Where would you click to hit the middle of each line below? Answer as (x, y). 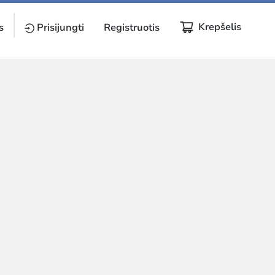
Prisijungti (60, 28)
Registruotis (132, 28)
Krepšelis (220, 27)
